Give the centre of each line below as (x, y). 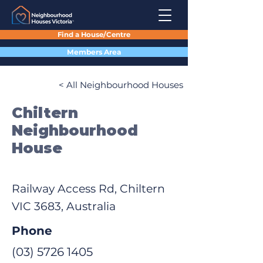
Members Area (94, 52)
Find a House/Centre (94, 35)
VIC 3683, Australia (64, 206)
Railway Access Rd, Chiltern (88, 189)
